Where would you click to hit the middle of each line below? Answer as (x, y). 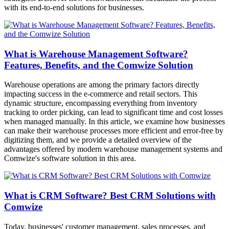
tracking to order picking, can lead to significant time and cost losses (113, 112)
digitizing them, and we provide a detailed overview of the (98, 140)
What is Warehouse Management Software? (96, 54)
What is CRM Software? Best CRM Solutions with (110, 196)
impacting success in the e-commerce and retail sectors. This (101, 94)
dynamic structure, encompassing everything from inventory (101, 103)
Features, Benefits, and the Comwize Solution (99, 65)
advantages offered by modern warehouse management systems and (113, 149)
